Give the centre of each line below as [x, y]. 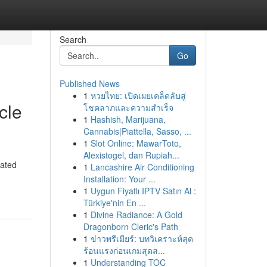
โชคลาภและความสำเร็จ [128, 107]
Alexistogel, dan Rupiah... [131, 155]
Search [73, 39]
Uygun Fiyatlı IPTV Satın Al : [143, 191]
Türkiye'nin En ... [114, 203]
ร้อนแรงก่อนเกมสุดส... [124, 250]
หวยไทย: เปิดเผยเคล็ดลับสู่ [138, 95]
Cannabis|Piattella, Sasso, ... [137, 131]
